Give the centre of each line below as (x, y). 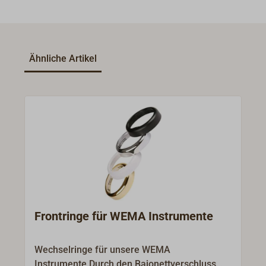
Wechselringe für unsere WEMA (103, 250)
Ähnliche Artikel (63, 59)
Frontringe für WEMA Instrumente (124, 216)
